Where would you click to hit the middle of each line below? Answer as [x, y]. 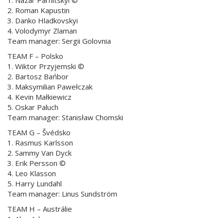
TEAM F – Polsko [35, 56]
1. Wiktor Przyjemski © [46, 66]
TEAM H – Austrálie [40, 209]
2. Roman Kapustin [38, 10]
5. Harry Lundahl [35, 183]
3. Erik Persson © [36, 163]
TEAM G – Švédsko [39, 132]
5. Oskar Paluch [33, 107]
